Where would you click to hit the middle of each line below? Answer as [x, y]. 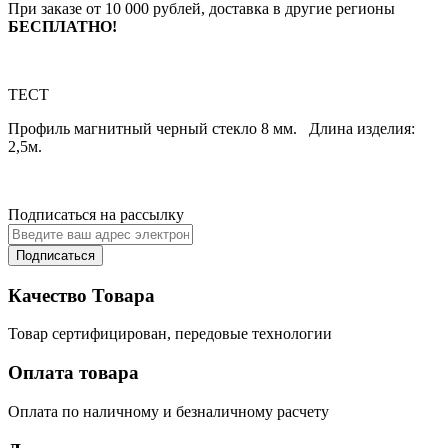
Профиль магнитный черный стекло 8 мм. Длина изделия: [211, 128]
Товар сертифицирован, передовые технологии [170, 334]
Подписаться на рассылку [96, 214]
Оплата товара [73, 373]
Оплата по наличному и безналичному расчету [168, 411]
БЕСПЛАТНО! [62, 26]
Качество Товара [81, 295]
